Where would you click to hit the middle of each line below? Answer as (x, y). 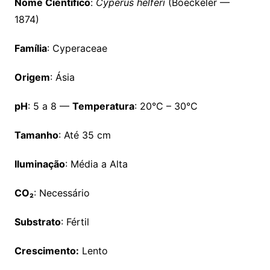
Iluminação (39, 164)
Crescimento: (46, 251)
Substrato (37, 222)
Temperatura (103, 106)
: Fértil (75, 222)
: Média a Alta (96, 164)
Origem (32, 77)
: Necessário (61, 193)
